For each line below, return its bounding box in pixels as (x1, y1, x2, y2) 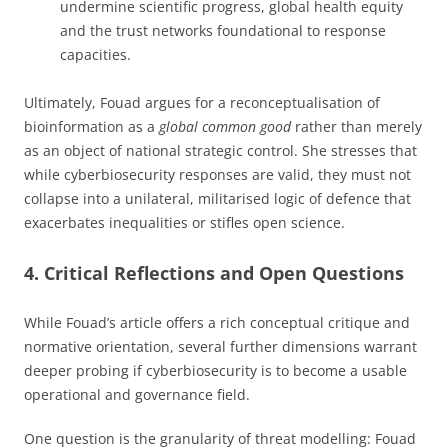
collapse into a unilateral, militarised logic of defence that (24, 188, 411, 208)
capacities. (60, 44, 131, 64)
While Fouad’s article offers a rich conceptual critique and (24, 312, 410, 332)
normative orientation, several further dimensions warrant (24, 336, 417, 356)
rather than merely (291, 116, 422, 136)
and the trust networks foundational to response (60, 20, 386, 40)
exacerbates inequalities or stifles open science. (24, 212, 345, 232)
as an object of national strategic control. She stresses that (24, 140, 417, 160)
